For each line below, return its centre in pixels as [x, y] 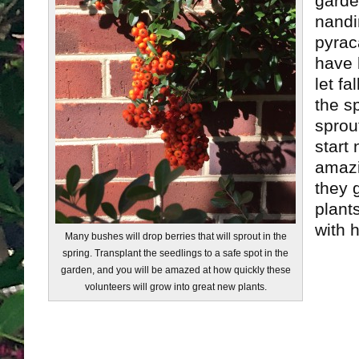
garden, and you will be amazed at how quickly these [175, 270]
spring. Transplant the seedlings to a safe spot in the [175, 253]
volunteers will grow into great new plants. [175, 287]
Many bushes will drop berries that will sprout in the [175, 236]
